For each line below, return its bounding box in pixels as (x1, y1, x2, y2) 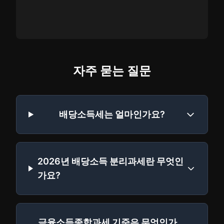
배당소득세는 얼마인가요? (58, 109, 165, 119)
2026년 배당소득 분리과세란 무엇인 (37, 156, 183, 166)
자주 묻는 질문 (73, 63, 151, 78)
